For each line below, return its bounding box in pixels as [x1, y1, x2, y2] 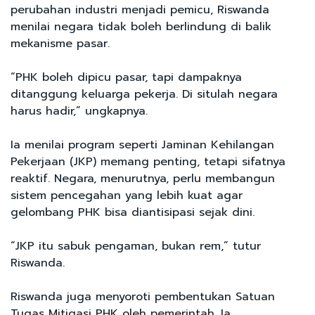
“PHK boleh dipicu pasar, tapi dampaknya [11, 68, 242, 86]
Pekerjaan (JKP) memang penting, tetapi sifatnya [11, 153, 285, 170]
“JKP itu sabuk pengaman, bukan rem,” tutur [11, 237, 261, 255]
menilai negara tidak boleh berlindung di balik [11, 18, 271, 35]
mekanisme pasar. [11, 34, 110, 52]
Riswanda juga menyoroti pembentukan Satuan [11, 288, 275, 305]
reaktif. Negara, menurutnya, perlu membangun [11, 169, 275, 187]
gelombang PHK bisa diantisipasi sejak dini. [11, 203, 255, 221]
